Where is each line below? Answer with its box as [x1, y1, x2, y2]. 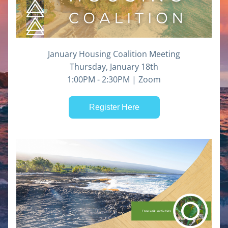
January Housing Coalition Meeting [48, 48, 180, 60]
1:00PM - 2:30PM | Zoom [67, 74, 161, 85]
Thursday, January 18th [70, 61, 158, 72]
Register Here [89, 103, 139, 111]
